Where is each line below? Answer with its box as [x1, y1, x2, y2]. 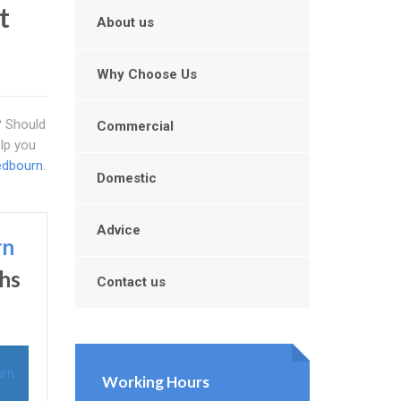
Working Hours [101, 372, 209, 391]
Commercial [96, 118, 174, 134]
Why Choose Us [96, 66, 197, 82]
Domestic [96, 170, 157, 186]
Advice [96, 222, 141, 238]
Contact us [96, 274, 166, 290]
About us [96, 14, 154, 30]
